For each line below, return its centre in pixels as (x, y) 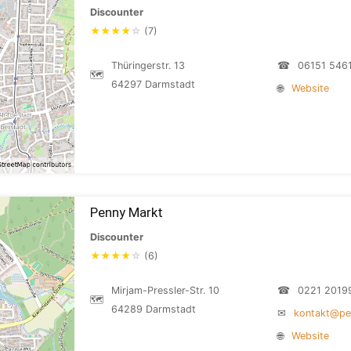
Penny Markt (127, 212)
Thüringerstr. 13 (148, 65)
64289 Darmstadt (154, 309)
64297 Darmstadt (153, 84)
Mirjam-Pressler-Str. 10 (165, 290)
